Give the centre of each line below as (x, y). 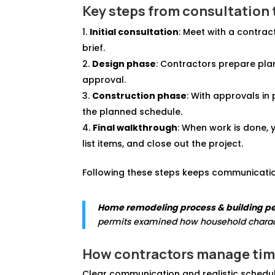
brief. (94, 48)
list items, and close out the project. (163, 143)
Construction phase (140, 95)
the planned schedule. (133, 111)
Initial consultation (134, 32)
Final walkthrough (135, 127)
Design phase (124, 64)
